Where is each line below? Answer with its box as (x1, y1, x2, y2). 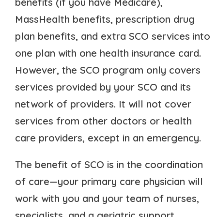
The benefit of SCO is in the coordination (15, 158, 203, 170)
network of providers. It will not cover (15, 97, 192, 110)
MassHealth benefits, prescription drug (15, 13, 195, 25)
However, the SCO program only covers (15, 63, 201, 76)
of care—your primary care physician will (15, 175, 203, 187)
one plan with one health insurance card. (15, 46, 201, 59)
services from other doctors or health (15, 114, 192, 127)
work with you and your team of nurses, (15, 192, 200, 204)
